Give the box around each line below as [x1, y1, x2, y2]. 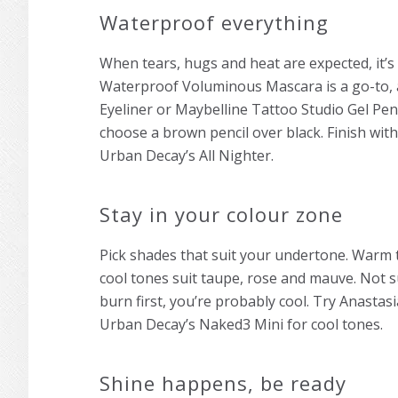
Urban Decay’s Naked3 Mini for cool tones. [99, 314, 383, 335]
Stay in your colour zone [99, 201, 343, 228]
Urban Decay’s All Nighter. [99, 146, 274, 166]
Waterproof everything [99, 9, 329, 36]
